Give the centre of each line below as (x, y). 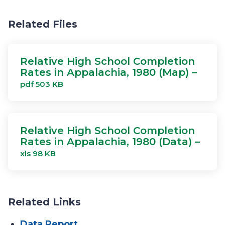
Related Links (44, 202)
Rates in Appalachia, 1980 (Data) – (110, 142)
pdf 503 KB (42, 84)
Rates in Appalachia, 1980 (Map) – (108, 72)
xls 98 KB (38, 153)
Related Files (43, 24)
